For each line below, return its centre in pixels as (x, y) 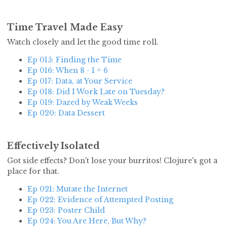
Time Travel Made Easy (65, 28)
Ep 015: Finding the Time (74, 60)
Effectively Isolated (53, 146)
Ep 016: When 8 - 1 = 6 (68, 71)
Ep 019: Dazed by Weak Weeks (83, 103)
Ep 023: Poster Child (66, 211)
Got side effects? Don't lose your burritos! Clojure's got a (112, 161)
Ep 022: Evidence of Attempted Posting (100, 200)
